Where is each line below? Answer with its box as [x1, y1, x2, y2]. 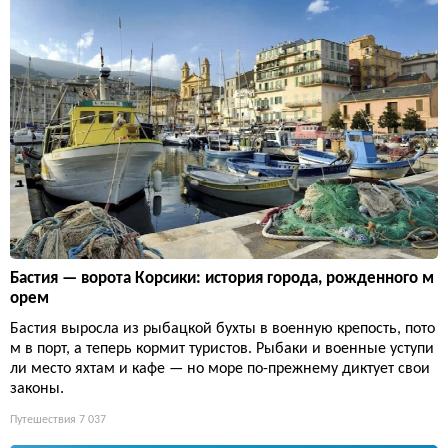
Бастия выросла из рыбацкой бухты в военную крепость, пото [10, 320, 435, 337]
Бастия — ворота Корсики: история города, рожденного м [10, 269, 434, 287]
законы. [10, 380, 64, 397]
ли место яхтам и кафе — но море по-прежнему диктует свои [10, 360, 430, 377]
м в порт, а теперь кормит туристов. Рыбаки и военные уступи [10, 340, 434, 357]
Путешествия [10, 413, 76, 426]
